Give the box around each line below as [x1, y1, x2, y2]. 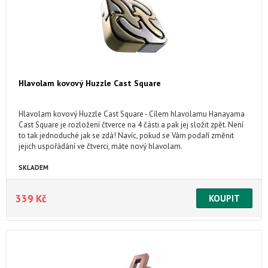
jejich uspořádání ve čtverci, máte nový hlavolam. [19, 141, 182, 151]
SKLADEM [19, 163, 48, 172]
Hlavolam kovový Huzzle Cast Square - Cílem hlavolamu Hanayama [19, 109, 245, 119]
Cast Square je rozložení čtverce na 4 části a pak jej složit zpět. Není [19, 120, 243, 130]
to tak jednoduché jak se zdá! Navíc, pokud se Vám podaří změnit [19, 130, 234, 141]
